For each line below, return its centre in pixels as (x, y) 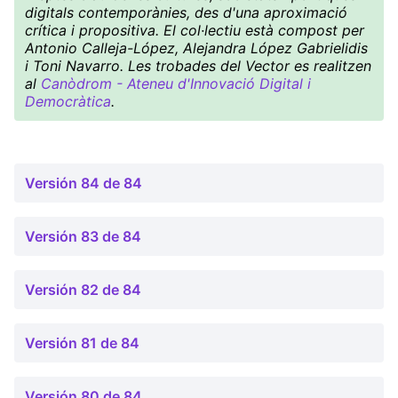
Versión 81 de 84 (82, 343)
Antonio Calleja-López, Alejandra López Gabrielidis (196, 48)
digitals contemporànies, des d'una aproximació (186, 12)
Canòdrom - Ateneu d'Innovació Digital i (176, 84)
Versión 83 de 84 (83, 236)
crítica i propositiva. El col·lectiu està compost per (195, 30)
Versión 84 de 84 (84, 183)
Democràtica (68, 101)
